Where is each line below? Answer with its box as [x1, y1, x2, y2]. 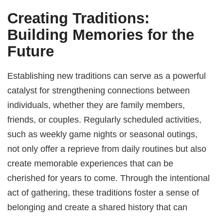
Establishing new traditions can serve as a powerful [7, 71, 206, 81]
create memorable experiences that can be [7, 158, 174, 169]
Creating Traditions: [7, 9, 150, 27]
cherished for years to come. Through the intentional [7, 173, 210, 183]
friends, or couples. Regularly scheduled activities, [7, 114, 202, 125]
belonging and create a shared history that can [7, 202, 188, 213]
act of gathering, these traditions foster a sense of [7, 187, 200, 198]
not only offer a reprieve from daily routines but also [7, 144, 207, 154]
